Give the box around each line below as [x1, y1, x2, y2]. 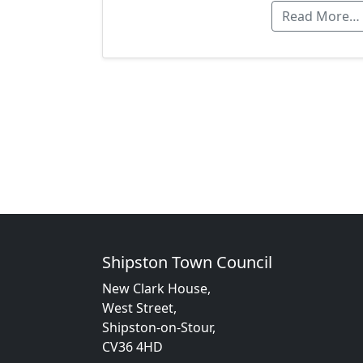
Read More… [282, 7, 360, 26]
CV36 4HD [102, 338, 163, 357]
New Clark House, [102, 280, 211, 298]
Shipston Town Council [102, 251, 272, 274]
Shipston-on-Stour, [102, 318, 216, 337]
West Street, [102, 299, 177, 318]
